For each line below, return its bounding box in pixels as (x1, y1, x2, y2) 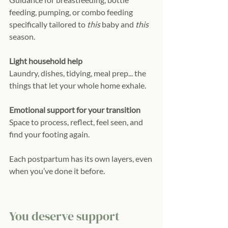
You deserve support (9, 207, 122, 224)
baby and (100, 19, 135, 29)
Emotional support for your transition (9, 104, 140, 115)
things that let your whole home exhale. (9, 80, 146, 90)
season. (9, 31, 35, 41)
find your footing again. (9, 129, 90, 139)
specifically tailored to (9, 19, 87, 29)
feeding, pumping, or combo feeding (9, 7, 134, 17)
